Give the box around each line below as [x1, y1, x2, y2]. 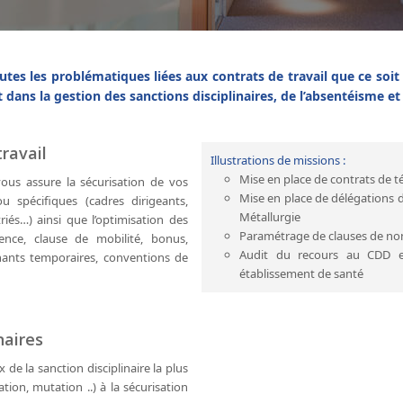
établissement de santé [239, 264, 363, 282]
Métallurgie [239, 208, 300, 225]
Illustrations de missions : [210, 151, 345, 168]
